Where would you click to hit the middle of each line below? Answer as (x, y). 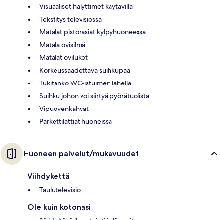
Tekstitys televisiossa (70, 19)
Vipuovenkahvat (64, 108)
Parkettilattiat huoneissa (76, 121)
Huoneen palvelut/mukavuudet (81, 153)
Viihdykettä (49, 176)
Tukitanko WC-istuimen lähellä (85, 83)
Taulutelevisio (60, 189)
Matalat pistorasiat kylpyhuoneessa (93, 32)
